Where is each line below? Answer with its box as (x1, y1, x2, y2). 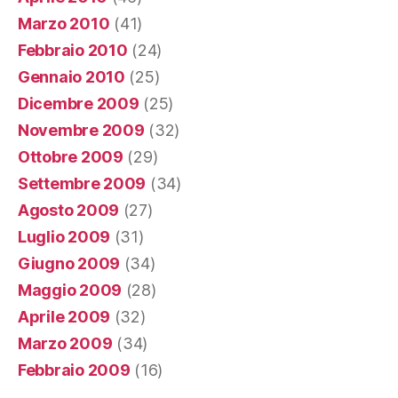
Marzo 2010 (18, 14, 110, 34)
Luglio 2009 (18, 227, 111, 247)
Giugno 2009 (18, 254, 121, 274)
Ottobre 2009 (18, 147, 123, 167)
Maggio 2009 (18, 281, 123, 300)
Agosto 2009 (18, 201, 120, 220)
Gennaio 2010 (18, 68, 125, 87)
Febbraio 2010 (18, 41, 128, 60)
